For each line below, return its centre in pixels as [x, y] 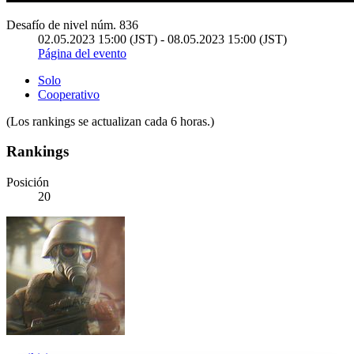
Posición [28, 183]
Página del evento [82, 53]
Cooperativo [69, 94]
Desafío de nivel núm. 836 [72, 24]
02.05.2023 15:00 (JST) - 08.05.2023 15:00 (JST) [162, 39]
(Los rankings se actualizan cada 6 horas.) [110, 121]
